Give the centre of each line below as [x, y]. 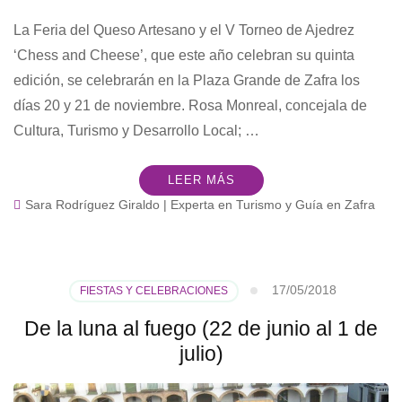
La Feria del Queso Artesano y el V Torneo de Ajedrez [184, 31]
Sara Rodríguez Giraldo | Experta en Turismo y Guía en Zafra [200, 205]
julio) [201, 354]
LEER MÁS [201, 180]
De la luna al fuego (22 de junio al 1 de [201, 329]
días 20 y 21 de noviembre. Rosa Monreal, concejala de [190, 106]
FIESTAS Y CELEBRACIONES [153, 291]
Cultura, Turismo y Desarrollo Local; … [136, 131]
